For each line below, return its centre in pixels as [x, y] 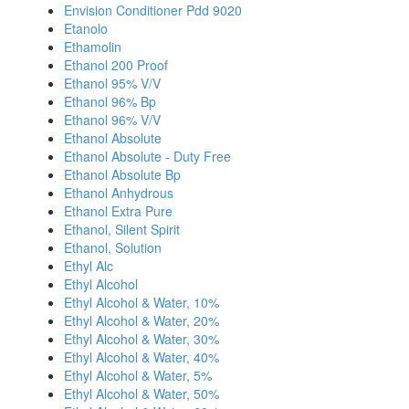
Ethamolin [93, 47]
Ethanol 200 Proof [116, 65]
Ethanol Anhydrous [119, 193]
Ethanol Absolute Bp [122, 174]
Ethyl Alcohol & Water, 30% [142, 339]
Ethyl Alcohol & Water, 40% [142, 357]
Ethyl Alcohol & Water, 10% [142, 302]
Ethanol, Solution [113, 247]
